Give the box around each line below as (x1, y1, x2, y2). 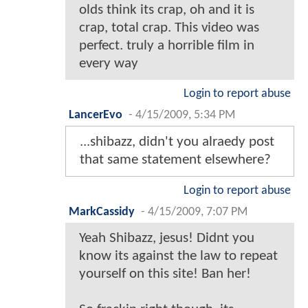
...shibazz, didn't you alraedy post (80, 134, 274, 149)
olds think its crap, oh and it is (79, 2, 254, 17)
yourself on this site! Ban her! (79, 266, 251, 281)
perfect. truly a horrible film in (79, 38, 254, 53)
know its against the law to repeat (79, 248, 278, 263)
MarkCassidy (69, 206, 135, 218)
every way (79, 56, 138, 71)
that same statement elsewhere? (80, 152, 271, 167)
